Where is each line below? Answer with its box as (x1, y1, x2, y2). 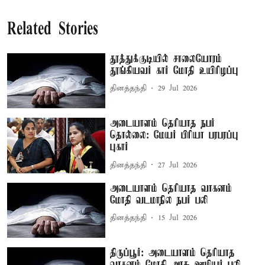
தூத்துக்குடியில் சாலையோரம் (110, 53, 222, 65)
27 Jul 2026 (158, 160, 198, 170)
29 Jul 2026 (158, 83, 198, 93)
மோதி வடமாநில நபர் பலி (110, 194, 208, 206)
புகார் (110, 141, 129, 154)
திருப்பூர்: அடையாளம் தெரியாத (110, 247, 235, 260)
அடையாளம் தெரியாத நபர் (110, 118, 215, 130)
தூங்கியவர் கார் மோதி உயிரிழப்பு (110, 64, 239, 77)
